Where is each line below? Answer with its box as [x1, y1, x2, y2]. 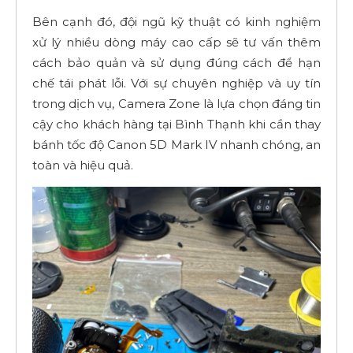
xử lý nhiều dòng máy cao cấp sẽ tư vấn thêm [32, 34, 321, 50]
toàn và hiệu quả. [32, 157, 133, 173]
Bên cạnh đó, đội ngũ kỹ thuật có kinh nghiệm [32, 13, 321, 29]
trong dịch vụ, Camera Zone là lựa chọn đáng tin [32, 95, 321, 111]
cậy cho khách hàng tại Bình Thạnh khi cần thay [32, 116, 321, 132]
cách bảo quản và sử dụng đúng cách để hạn [32, 54, 321, 70]
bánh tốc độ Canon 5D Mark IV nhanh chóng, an [32, 136, 321, 152]
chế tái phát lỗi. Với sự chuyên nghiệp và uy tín [32, 75, 321, 91]
